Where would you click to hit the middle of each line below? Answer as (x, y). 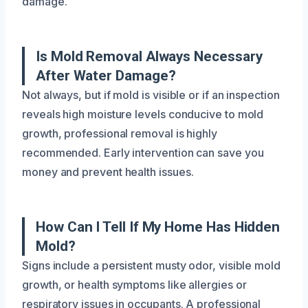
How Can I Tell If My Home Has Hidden (158, 227)
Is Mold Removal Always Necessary (149, 56)
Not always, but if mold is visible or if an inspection (151, 95)
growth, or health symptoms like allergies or (134, 284)
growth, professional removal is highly (120, 133)
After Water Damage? (106, 75)
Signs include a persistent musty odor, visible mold (151, 265)
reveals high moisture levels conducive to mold (143, 114)
